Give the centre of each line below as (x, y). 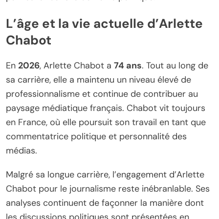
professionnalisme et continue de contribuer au (102, 94)
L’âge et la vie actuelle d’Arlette (104, 23)
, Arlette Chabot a (77, 66)
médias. (22, 151)
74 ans (128, 66)
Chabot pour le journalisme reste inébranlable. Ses (108, 189)
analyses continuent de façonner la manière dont (105, 203)
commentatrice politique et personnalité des (96, 137)
